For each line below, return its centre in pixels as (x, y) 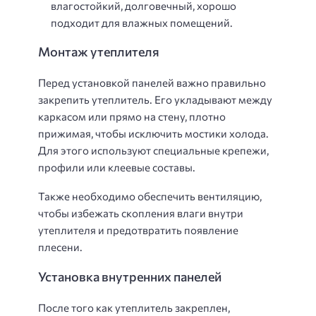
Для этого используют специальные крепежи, (153, 150)
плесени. (60, 247)
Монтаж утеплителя (99, 51)
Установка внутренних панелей (130, 276)
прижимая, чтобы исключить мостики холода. (153, 133)
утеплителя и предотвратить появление (138, 230)
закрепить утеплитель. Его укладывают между (155, 99)
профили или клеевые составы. (117, 167)
